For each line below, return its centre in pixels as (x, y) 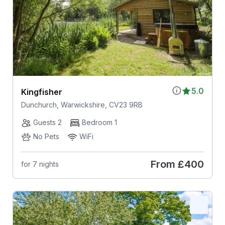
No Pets (46, 136)
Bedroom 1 (99, 122)
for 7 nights (40, 164)
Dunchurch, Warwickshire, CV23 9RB (82, 104)
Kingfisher (41, 92)
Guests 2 (47, 122)
